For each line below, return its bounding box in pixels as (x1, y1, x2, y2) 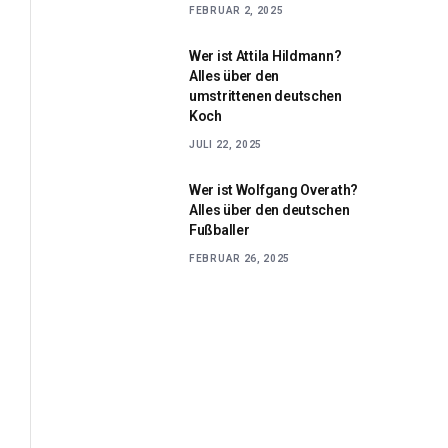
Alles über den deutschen (189, 201, 350, 218)
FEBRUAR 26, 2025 (189, 252, 291, 264)
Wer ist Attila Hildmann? (189, 47, 342, 64)
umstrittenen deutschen (189, 87, 342, 104)
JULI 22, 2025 (189, 138, 263, 150)
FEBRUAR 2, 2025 (189, 4, 284, 16)
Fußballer (189, 221, 250, 238)
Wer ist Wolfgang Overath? (189, 181, 359, 198)
